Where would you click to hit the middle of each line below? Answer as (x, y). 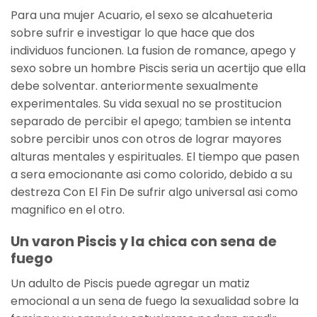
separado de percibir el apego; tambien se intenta (151, 122)
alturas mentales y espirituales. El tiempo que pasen (155, 157)
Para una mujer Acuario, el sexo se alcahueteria (142, 16)
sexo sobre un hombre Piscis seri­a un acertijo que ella (158, 69)
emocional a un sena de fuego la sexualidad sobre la (155, 301)
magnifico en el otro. (68, 210)
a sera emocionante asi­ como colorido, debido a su (151, 175)
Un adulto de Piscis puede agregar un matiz (130, 283)
